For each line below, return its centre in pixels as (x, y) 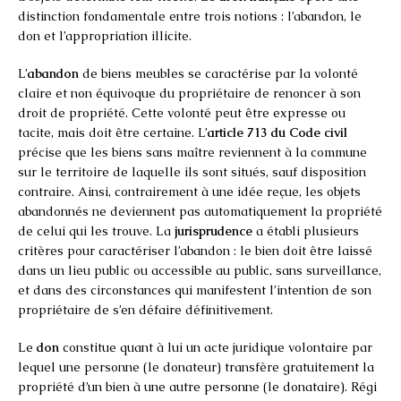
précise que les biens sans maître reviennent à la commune (192, 152)
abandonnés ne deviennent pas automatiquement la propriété (200, 211)
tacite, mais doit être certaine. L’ (113, 132)
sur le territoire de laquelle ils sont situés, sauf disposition (192, 171)
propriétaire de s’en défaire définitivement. (145, 309)
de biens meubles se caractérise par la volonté (218, 73)
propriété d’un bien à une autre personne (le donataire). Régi (197, 386)
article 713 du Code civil (277, 132)
